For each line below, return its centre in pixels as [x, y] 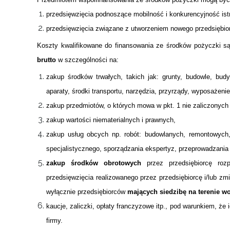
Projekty [28, 22]
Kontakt [27, 44]
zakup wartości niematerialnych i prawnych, [111, 120]
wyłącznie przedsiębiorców [86, 191]
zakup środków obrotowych [94, 163]
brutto [46, 60]
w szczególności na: [88, 60]
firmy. [54, 220]
